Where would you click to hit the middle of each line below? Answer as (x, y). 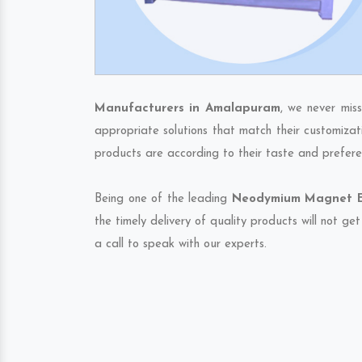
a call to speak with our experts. (181, 244)
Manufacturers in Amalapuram (187, 109)
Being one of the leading (163, 199)
